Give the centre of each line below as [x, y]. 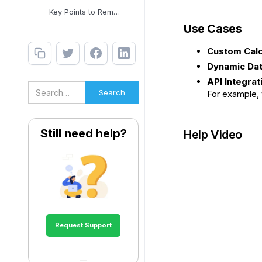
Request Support [83, 225]
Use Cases [213, 29]
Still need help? [83, 133]
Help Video [213, 135]
